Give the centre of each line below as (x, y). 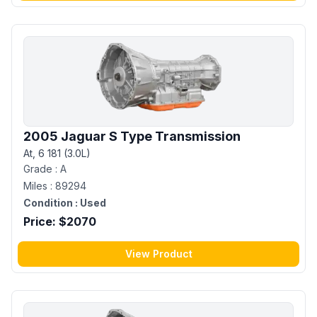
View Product (158, 253)
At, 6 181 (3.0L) (57, 153)
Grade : (42, 168)
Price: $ (45, 221)
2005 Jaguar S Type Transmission (132, 136)
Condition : (51, 202)
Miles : (39, 185)
